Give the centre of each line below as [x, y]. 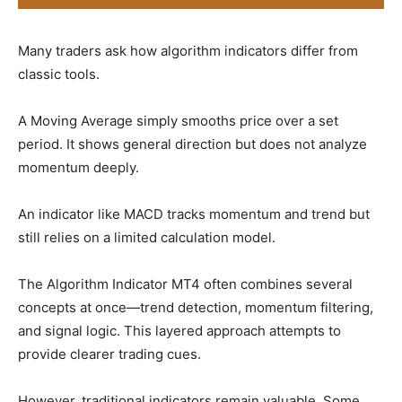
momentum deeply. [79, 168]
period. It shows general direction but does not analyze [192, 144]
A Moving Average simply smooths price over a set [178, 121]
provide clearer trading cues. [109, 354]
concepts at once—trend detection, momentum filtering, [196, 308]
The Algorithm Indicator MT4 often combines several [185, 284]
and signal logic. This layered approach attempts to [179, 331]
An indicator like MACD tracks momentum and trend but [194, 214]
